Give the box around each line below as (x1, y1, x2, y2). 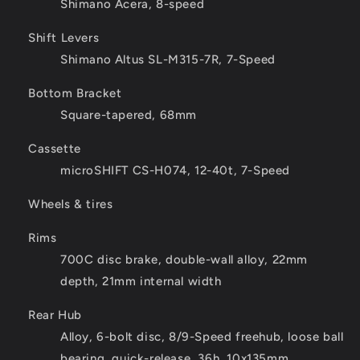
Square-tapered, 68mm (60, 108, 197, 123)
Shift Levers (28, 31, 100, 46)
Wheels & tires (28, 197, 113, 212)
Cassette (28, 141, 81, 157)
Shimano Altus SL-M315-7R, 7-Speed (60, 52, 276, 67)
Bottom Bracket (28, 86, 122, 101)
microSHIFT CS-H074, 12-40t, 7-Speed (60, 163, 290, 178)
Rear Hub (28, 308, 82, 323)
